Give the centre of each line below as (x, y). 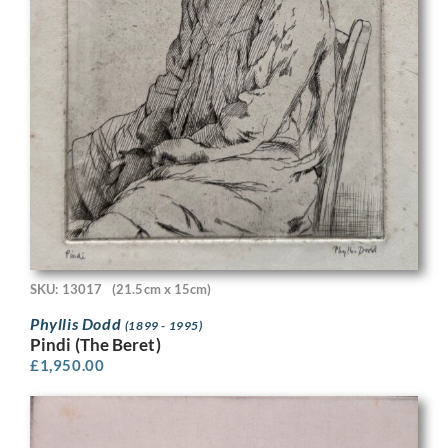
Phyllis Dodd (77, 323)
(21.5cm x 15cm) (162, 288)
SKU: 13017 (66, 288)
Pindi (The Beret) (95, 344)
